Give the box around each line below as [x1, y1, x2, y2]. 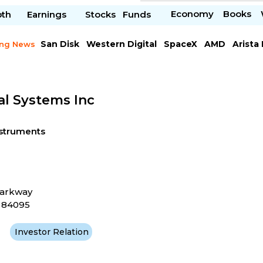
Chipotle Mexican [40, 50, 119, 62]
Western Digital [86, 38, 157, 49]
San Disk [40, 38, 79, 49]
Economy [170, 8, 214, 20]
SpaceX [163, 38, 197, 49]
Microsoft [125, 50, 169, 62]
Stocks [85, 9, 116, 21]
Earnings [27, 9, 69, 21]
